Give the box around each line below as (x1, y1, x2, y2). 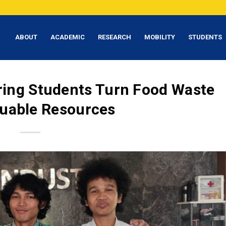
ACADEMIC (50, 33, 85, 41)
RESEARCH (98, 33, 132, 41)
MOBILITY (144, 33, 176, 41)
